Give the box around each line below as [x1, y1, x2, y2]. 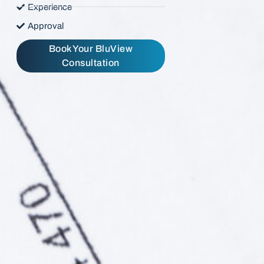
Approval [27, 21, 64, 31]
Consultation [61, 57, 120, 68]
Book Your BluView [48, 43, 133, 54]
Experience [27, 2, 72, 12]
